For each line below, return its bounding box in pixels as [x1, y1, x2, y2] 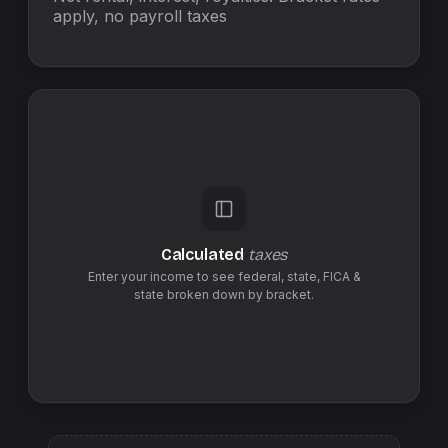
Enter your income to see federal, [87, 269, 287, 285]
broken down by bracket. [164, 287, 314, 303]
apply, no [53, 5, 124, 26]
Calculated [160, 245, 249, 265]
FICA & [322, 269, 361, 285]
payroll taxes [129, 5, 227, 26]
